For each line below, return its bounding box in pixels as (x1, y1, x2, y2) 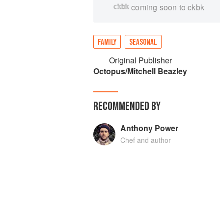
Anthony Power (120, 122, 178, 134)
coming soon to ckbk (131, 1, 205, 13)
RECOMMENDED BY (93, 99, 161, 113)
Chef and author (120, 135, 171, 145)
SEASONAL (129, 37, 157, 47)
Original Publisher (109, 55, 172, 66)
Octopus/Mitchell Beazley (93, 65, 187, 77)
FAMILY (98, 37, 116, 47)
